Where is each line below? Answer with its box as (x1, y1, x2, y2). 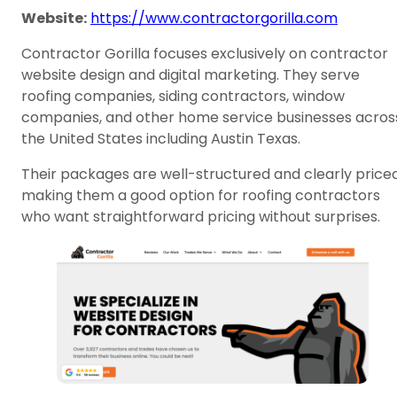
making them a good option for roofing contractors (21, 184, 380, 206)
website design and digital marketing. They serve (21, 64, 360, 85)
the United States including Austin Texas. (21, 128, 300, 149)
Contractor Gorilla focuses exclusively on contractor (21, 43, 388, 64)
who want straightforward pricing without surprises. (21, 206, 380, 227)
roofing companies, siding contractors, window (21, 85, 345, 106)
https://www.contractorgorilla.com (90, 7, 338, 28)
